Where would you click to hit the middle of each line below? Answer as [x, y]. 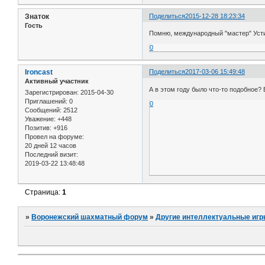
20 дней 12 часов [51, 146]
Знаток [37, 16]
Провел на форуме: [54, 137]
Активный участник [57, 81]
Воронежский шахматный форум [90, 217]
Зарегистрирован [51, 93]
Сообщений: [43, 110]
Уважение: [40, 119]
